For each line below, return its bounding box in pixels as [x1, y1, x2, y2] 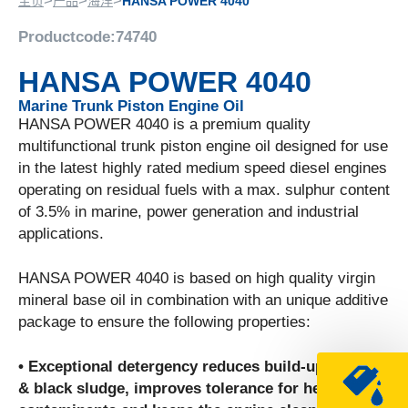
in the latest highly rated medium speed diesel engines [18, 159, 387, 178]
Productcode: [18, 28, 116, 46]
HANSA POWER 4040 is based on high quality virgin [18, 270, 375, 288]
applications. [18, 225, 104, 243]
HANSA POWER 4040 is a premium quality [18, 116, 311, 134]
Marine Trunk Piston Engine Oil [18, 97, 244, 116]
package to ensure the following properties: [18, 313, 311, 331]
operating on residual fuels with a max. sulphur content [18, 181, 390, 199]
